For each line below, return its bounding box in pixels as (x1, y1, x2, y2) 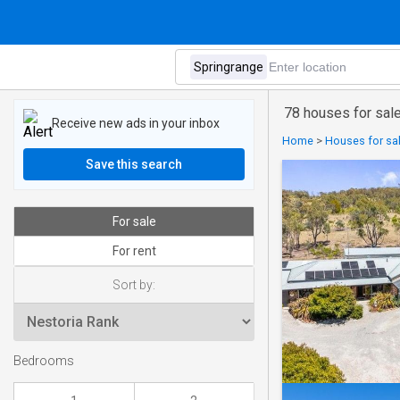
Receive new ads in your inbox (52, 115, 220, 130)
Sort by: (112, 278, 155, 292)
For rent (112, 244, 156, 258)
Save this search (86, 157, 182, 171)
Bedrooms (13, 354, 74, 370)
